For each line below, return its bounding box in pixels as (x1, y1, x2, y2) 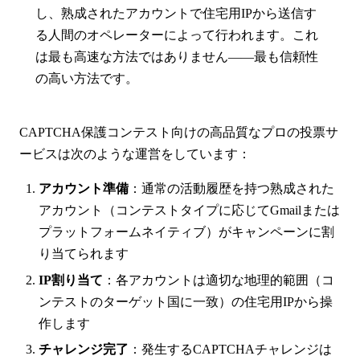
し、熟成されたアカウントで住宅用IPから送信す (35, 6, 317, 20)
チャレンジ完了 (39, 342, 129, 357)
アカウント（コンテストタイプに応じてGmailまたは (39, 202, 340, 217)
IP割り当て (39, 272, 103, 287)
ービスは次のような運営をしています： (19, 146, 251, 161)
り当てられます (39, 246, 129, 260)
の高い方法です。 (35, 71, 138, 85)
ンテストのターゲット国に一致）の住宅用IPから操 (39, 294, 333, 309)
